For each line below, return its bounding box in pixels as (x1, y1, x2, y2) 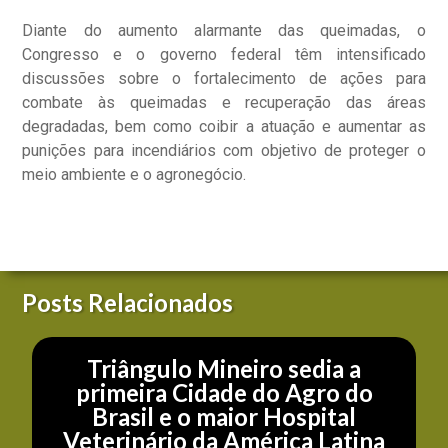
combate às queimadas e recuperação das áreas (22, 92, 426, 112)
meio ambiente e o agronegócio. (22, 164, 247, 184)
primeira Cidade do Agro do (75, 378, 373, 408)
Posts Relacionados (22, 288, 234, 318)
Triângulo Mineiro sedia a (87, 354, 361, 384)
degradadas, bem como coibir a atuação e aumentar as (22, 116, 426, 136)
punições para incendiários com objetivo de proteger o (22, 140, 426, 160)
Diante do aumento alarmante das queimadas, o (22, 20, 426, 40)
